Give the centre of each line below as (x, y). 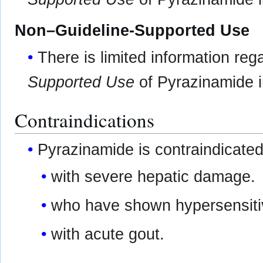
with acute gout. (107, 234)
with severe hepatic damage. (153, 176)
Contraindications (85, 120)
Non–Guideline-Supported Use (132, 31)
